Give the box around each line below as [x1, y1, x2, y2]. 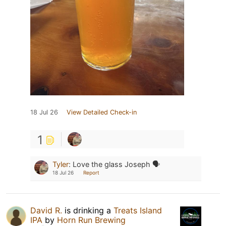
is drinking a [62, 205, 114, 216]
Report [83, 169, 99, 176]
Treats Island [114, 205, 162, 216]
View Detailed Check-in [67, 108, 137, 117]
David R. [30, 205, 62, 216]
